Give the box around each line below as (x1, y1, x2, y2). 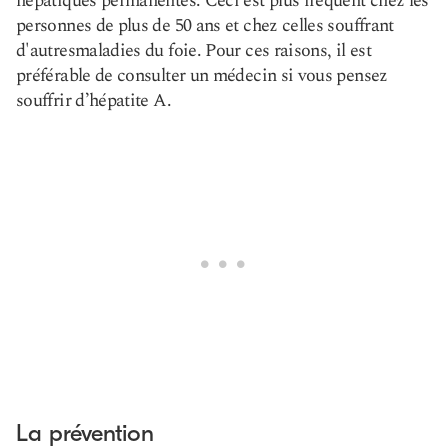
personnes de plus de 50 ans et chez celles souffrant (16, 12, 394, 39)
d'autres (16, 37, 75, 64)
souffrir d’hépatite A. (16, 87, 171, 114)
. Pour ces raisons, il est (196, 37, 372, 64)
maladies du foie (74, 37, 197, 64)
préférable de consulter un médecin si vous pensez (16, 62, 388, 89)
